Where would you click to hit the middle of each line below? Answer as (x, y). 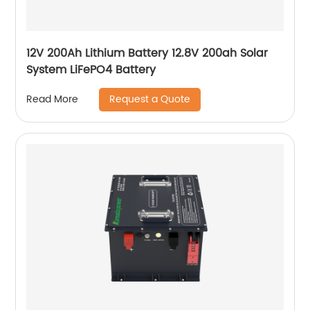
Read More (53, 100)
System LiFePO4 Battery (91, 70)
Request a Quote (150, 99)
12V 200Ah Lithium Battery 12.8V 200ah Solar (147, 53)
